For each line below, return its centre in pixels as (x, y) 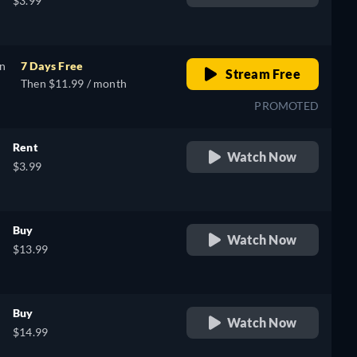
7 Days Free (52, 66)
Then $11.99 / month (74, 83)
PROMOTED (286, 106)
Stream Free (262, 74)
